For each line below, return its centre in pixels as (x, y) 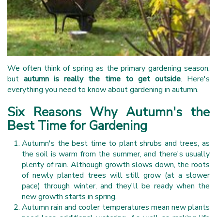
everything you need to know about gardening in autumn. (103, 89)
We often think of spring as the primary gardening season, (108, 68)
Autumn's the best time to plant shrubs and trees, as (116, 143)
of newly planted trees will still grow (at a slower (116, 175)
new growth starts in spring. (69, 196)
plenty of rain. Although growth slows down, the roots (116, 164)
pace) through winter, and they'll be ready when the (116, 186)
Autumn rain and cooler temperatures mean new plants (116, 207)
